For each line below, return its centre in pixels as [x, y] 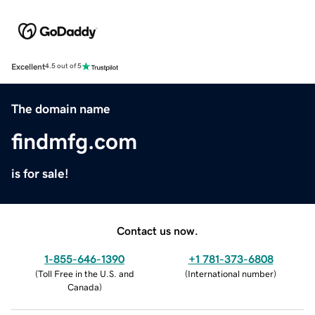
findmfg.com [74, 141]
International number [231, 274]
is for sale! [40, 173]
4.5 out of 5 [63, 66]
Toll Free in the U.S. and [86, 274]
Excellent [28, 66]
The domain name [61, 109]
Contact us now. [157, 230]
